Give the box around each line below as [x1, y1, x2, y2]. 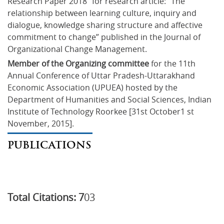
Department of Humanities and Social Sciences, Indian [7, 93, 213, 105]
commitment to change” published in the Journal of [7, 31, 202, 42]
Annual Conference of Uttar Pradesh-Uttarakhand [7, 69, 197, 81]
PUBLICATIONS [7, 138, 91, 151]
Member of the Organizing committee [7, 57, 149, 69]
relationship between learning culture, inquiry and [7, 7, 198, 18]
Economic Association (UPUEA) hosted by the [7, 81, 179, 93]
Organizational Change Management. [7, 43, 147, 54]
